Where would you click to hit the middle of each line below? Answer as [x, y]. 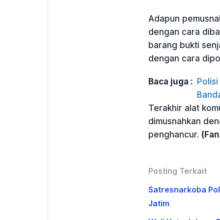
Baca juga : [170, 81]
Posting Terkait [177, 171]
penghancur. [175, 134]
